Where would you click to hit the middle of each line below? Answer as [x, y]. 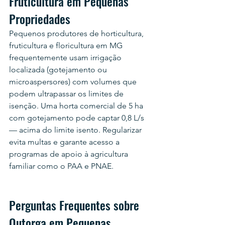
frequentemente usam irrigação [66, 57]
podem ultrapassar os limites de [67, 93]
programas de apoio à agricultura [70, 154]
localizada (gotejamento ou [59, 69]
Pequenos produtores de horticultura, [77, 33]
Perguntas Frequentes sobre [76, 205]
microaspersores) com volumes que [74, 81]
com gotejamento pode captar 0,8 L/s [78, 118]
